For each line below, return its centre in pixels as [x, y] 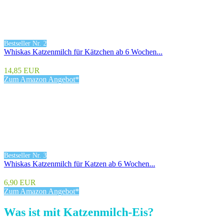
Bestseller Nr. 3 [25, 155]
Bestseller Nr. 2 [25, 43]
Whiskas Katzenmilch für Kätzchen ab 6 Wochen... [83, 52]
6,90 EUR [20, 182]
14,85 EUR [22, 70]
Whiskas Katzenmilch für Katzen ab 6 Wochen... [80, 164]
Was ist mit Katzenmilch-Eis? [79, 212]
